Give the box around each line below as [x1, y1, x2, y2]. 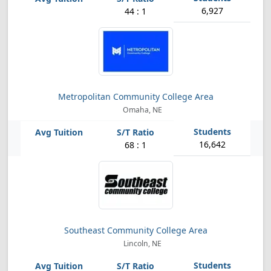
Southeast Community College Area [64, 224, 207, 236]
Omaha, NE [120, 105, 162, 115]
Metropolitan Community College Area [57, 91, 214, 102]
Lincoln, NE [121, 238, 162, 249]
